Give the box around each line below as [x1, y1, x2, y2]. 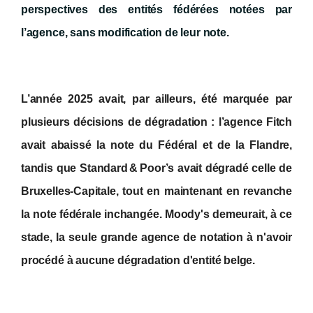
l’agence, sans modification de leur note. [21, 27, 229, 39]
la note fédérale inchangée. [21, 208, 165, 221]
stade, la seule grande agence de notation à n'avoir [21, 231, 292, 244]
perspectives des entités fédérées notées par [21, 3, 292, 16]
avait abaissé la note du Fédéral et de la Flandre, [21, 139, 292, 152]
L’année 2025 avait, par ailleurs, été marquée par [21, 93, 292, 105]
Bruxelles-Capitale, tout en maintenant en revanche [21, 185, 292, 198]
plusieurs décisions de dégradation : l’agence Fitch [21, 116, 292, 129]
